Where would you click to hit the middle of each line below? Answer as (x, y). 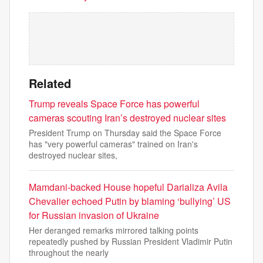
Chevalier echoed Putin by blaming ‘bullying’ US (130, 201)
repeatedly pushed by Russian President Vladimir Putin (131, 241)
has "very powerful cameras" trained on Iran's (113, 144)
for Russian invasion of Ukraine (94, 215)
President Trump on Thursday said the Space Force (125, 133)
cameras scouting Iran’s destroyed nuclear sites (127, 118)
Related (50, 83)
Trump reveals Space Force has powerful (114, 104)
